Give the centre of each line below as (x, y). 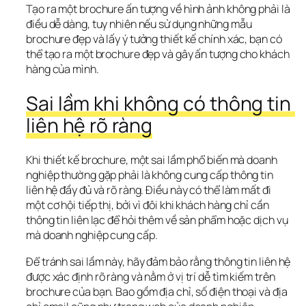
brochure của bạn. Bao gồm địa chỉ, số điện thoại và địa (157, 291)
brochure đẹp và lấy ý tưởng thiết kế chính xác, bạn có (154, 39)
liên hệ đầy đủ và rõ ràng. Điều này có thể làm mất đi (149, 190)
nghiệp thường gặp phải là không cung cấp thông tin (150, 175)
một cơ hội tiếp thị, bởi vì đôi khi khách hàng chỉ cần (148, 205)
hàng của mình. (62, 69)
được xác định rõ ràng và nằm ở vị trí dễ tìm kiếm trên (151, 276)
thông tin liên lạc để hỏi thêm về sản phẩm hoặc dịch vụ (157, 220)
